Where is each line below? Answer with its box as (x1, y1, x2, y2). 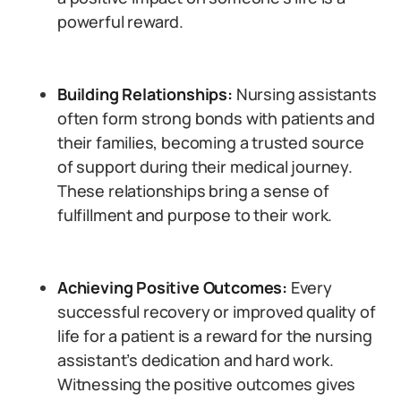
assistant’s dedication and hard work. (57, 349, 334, 371)
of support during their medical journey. (57, 156, 353, 177)
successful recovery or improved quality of (57, 301, 376, 322)
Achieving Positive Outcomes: (57, 277, 287, 298)
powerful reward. (57, 11, 184, 32)
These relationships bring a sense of (57, 180, 329, 201)
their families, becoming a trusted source (57, 132, 364, 153)
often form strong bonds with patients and (57, 107, 375, 129)
